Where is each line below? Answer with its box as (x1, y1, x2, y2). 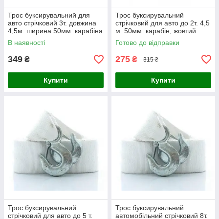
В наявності (8, 39, 45, 46)
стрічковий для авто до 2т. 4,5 (115, 19, 210, 27)
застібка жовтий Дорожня (8, 35, 88, 43)
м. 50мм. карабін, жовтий (115, 27, 196, 35)
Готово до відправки (115, 39, 179, 46)
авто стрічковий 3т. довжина (8, 19, 96, 27)
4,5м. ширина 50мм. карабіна (8, 27, 103, 35)
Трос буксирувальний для (8, 11, 90, 19)
